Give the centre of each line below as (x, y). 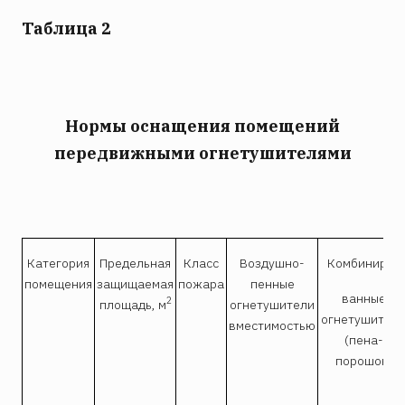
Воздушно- (272, 263)
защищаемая (135, 283)
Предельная (135, 263)
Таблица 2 (66, 28)
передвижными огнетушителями (202, 153)
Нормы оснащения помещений (202, 126)
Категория (58, 263)
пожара (201, 283)
